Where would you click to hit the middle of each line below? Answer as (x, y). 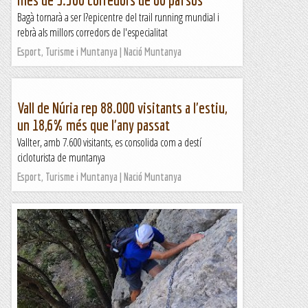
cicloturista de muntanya (61, 157)
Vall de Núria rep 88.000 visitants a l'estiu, (122, 108)
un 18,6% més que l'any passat (93, 125)
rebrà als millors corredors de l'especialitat (92, 32)
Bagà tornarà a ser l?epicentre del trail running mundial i (118, 17)
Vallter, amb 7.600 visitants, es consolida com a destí (109, 142)
